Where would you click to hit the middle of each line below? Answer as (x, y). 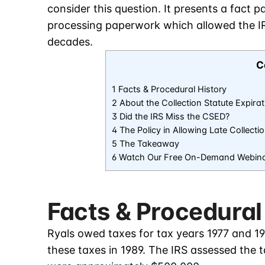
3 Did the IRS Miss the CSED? (171, 117)
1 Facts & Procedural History (169, 90)
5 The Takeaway (146, 144)
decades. (70, 42)
